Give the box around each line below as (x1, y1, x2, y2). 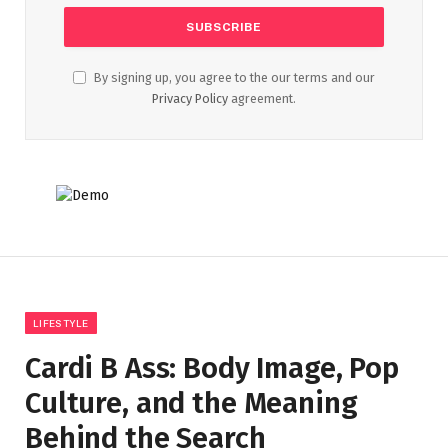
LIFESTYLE (33, 317, 89, 330)
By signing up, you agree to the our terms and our (91, 70, 375, 86)
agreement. (228, 91, 296, 107)
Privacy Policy (152, 91, 228, 107)
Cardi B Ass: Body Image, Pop (25, 351, 399, 387)
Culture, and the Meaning (25, 386, 358, 422)
